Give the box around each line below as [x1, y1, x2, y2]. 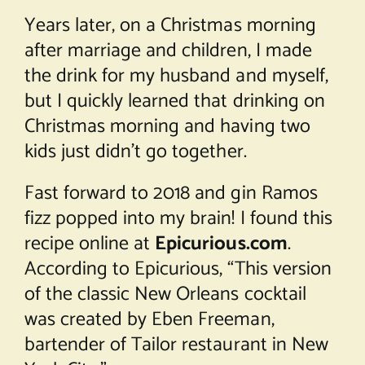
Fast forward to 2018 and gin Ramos [24, 177, 318, 209]
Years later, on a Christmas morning [24, 9, 316, 42]
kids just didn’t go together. [24, 135, 247, 168]
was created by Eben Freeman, [24, 303, 275, 336]
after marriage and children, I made [24, 34, 312, 67]
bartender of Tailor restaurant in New [24, 328, 328, 361]
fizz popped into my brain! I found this [24, 202, 332, 235]
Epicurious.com [155, 227, 288, 260]
